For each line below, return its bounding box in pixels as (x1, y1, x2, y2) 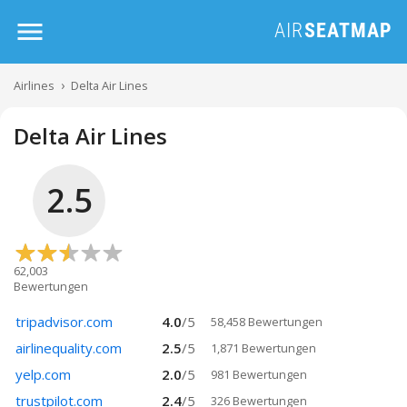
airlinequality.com (15, 339, 122, 357)
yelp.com (15, 365, 71, 383)
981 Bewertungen (210, 366, 307, 382)
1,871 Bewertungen (210, 340, 316, 356)
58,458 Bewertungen (210, 313, 323, 330)
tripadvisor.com (15, 313, 113, 331)
